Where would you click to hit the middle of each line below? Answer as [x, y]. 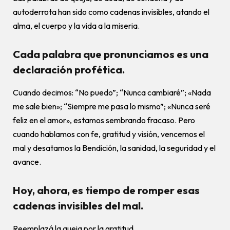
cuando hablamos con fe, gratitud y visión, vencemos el [109, 134]
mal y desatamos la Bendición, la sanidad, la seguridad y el [114, 148]
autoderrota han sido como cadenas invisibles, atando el [111, 12]
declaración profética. [69, 70]
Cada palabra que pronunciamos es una [111, 54]
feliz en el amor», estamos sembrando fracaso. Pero [104, 120]
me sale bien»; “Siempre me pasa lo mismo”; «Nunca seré [112, 106]
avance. [27, 161]
